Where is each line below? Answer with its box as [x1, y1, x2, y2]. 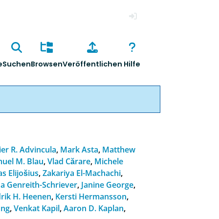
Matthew [102, 144, 136, 155]
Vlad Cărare [47, 155, 91, 167]
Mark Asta [60, 144, 99, 155]
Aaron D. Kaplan [64, 202, 124, 214]
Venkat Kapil [14, 202, 60, 214]
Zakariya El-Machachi [43, 167, 121, 178]
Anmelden [124, 25, 162, 36]
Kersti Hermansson [55, 191, 127, 202]
